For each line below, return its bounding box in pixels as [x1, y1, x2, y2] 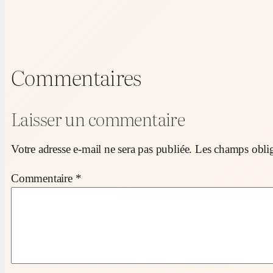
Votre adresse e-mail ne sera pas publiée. [11, 143, 193, 156]
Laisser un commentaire [11, 105, 185, 132]
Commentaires [11, 60, 141, 93]
